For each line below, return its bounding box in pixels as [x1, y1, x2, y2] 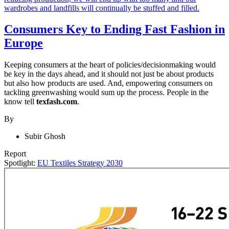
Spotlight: [4, 158, 35, 168]
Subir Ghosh [25, 132, 65, 141]
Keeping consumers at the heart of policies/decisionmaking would [4, 60, 216, 70]
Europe [4, 36, 43, 50]
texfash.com [36, 97, 77, 106]
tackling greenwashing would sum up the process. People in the [4, 88, 209, 97]
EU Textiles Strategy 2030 [37, 158, 123, 168]
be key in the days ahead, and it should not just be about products [4, 70, 214, 79]
